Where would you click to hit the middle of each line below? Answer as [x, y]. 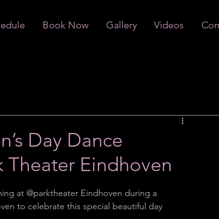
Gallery [121, 25]
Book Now [65, 25]
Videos [169, 25]
